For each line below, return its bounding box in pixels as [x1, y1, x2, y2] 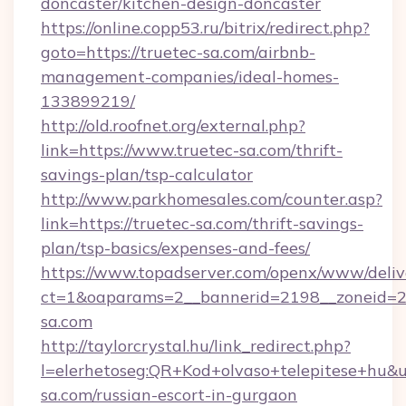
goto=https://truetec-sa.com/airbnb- [41, 42, 315, 63]
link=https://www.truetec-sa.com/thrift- [41, 140, 343, 160]
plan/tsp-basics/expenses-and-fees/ [41, 237, 310, 258]
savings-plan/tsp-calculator [41, 164, 253, 185]
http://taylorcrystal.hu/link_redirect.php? [41, 335, 351, 356]
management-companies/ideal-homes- [41, 66, 339, 87]
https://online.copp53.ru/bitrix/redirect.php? [41, 17, 370, 38]
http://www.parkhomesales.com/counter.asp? [41, 188, 382, 209]
